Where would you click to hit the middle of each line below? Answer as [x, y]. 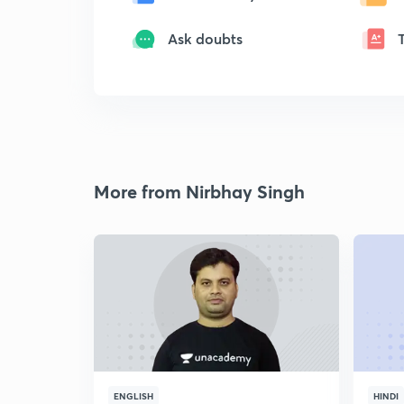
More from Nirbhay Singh [199, 192]
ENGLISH [133, 396]
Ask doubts [205, 38]
